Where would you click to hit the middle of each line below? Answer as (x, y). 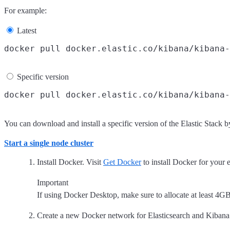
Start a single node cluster (49, 143)
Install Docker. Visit (70, 162)
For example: (25, 10)
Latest (27, 30)
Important (53, 182)
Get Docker (122, 162)
